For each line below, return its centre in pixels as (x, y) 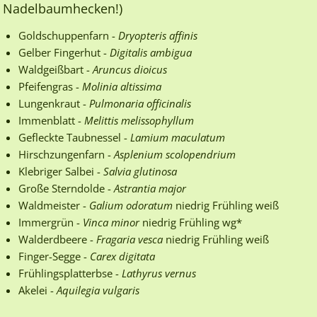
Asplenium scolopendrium (175, 154)
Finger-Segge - (54, 256)
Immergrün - (51, 222)
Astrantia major (150, 188)
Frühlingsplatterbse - (70, 273)
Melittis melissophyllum (139, 120)
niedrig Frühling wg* (191, 222)
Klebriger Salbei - (61, 171)
